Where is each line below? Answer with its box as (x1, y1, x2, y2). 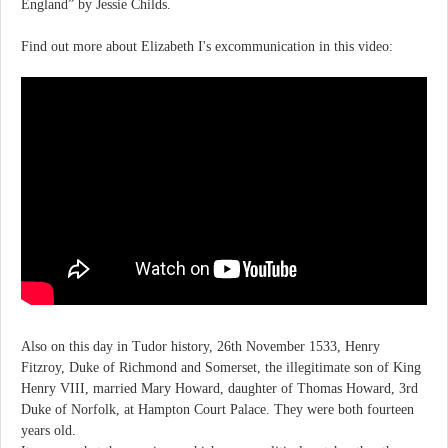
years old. (21, 422, 76, 438)
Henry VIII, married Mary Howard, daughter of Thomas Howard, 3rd (21, 380, 418, 396)
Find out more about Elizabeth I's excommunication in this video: (21, 38, 393, 54)
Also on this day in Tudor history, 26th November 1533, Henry (21, 338, 380, 354)
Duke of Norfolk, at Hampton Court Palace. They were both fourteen (21, 401, 414, 417)
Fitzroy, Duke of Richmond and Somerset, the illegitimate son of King (21, 359, 421, 375)
